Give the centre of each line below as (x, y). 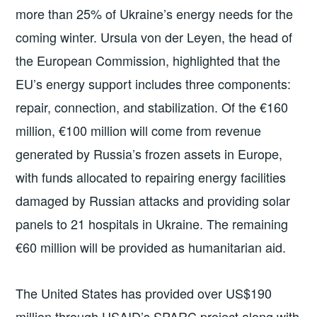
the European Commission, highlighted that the (148, 60)
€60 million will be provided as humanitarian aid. (151, 247)
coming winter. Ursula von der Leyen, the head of (154, 36)
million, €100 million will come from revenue (139, 130)
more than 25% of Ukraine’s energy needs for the (155, 13)
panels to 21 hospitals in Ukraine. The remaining (152, 223)
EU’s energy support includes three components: (154, 83)
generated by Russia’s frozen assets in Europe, (149, 153)
